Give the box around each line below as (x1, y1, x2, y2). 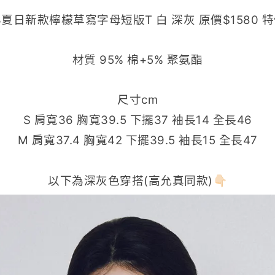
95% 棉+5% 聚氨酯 (99, 53, 203, 67)
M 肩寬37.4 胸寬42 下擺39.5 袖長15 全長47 (17, 133, 258, 147)
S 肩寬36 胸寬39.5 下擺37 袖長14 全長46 (23, 113, 252, 127)
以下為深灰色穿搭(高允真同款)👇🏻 (48, 174, 227, 188)
